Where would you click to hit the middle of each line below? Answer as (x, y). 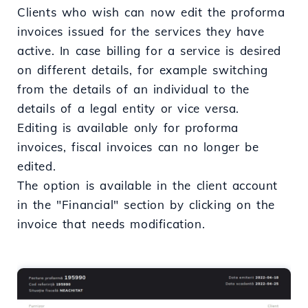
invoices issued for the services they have (141, 32)
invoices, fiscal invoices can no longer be (138, 147)
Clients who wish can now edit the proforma (151, 12)
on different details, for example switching (143, 70)
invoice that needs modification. (111, 224)
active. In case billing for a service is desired (149, 51)
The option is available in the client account (148, 186)
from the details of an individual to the (134, 89)
